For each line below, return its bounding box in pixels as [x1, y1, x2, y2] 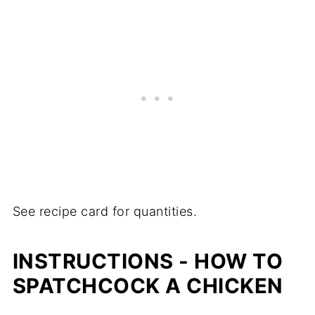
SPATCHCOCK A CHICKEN [12, 273, 283, 298]
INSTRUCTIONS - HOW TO [12, 248, 283, 274]
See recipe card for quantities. [12, 203, 198, 219]
